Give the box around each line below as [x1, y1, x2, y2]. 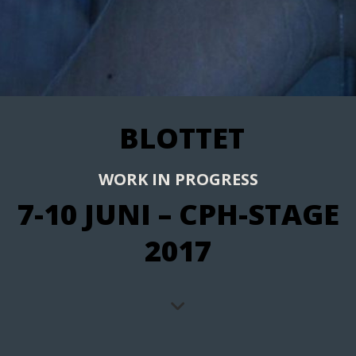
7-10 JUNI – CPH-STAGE [17, 195, 339, 234]
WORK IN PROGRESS [98, 168, 258, 190]
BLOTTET [111, 118, 245, 157]
